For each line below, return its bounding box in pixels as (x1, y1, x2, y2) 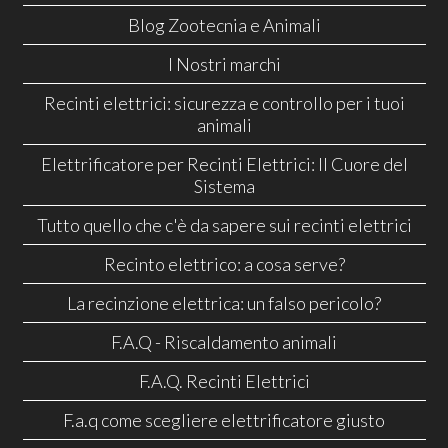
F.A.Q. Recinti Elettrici (138, 370, 310, 393)
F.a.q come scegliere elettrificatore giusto (63, 409, 385, 432)
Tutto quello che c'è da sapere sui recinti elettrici (36, 214, 412, 237)
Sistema (193, 175, 255, 198)
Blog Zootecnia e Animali (127, 14, 321, 37)
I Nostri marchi (167, 53, 281, 76)
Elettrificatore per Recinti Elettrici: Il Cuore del (40, 153, 408, 176)
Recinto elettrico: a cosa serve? (103, 253, 345, 276)
